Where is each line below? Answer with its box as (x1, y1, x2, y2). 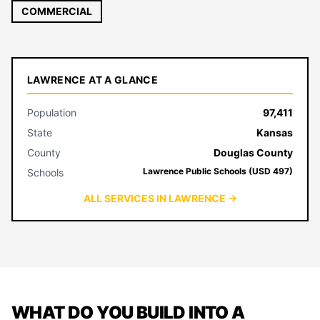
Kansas (256, 126, 293, 139)
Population (27, 106, 76, 119)
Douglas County (214, 146, 293, 159)
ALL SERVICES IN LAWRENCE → (83, 192, 237, 204)
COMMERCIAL (21, 5, 92, 17)
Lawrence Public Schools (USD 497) (143, 166, 293, 176)
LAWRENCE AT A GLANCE (27, 74, 158, 86)
